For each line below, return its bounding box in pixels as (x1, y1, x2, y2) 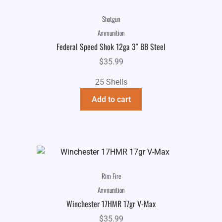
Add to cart (91, 95, 131, 105)
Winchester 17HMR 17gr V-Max (66, 197, 156, 210)
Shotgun (102, 14, 120, 24)
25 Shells (95, 77, 127, 87)
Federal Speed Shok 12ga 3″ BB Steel (56, 40, 166, 53)
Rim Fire (101, 171, 121, 181)
